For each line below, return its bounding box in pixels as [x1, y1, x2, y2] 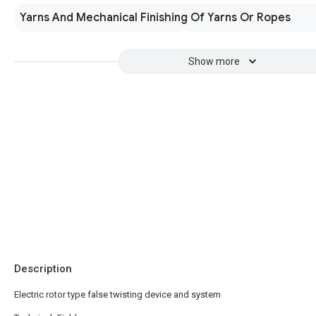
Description [14, 262, 72, 275]
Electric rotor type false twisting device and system [14, 289, 221, 300]
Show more [188, 56, 240, 67]
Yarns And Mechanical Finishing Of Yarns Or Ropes [20, 11, 291, 25]
